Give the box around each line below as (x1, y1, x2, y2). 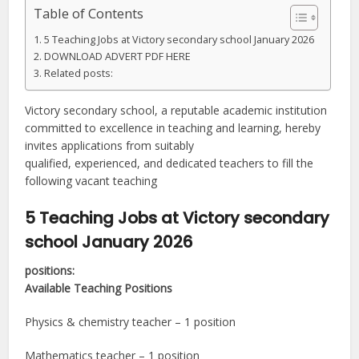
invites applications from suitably (25, 138, 195, 154)
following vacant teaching (25, 173, 158, 189)
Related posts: (43, 67, 113, 81)
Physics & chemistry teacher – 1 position (25, 314, 236, 330)
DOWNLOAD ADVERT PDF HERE (43, 50, 191, 64)
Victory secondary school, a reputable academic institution (25, 103, 328, 119)
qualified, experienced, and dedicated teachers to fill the (25, 155, 314, 171)
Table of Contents (34, 4, 144, 23)
